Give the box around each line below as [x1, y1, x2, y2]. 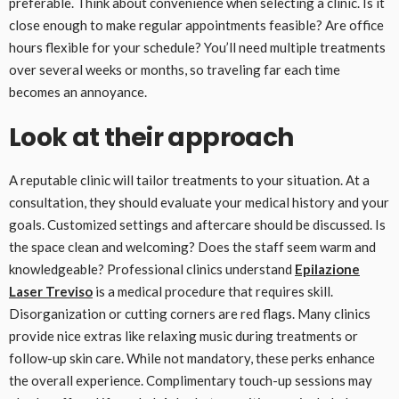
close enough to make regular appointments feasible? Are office [9, 17, 384, 34]
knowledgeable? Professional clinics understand [9, 261, 295, 278]
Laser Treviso [9, 283, 93, 300]
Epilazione [295, 261, 360, 278]
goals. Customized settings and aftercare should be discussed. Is [9, 216, 386, 233]
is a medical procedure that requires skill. [93, 283, 333, 300]
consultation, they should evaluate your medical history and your [9, 194, 389, 211]
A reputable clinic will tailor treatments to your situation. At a [9, 172, 370, 189]
